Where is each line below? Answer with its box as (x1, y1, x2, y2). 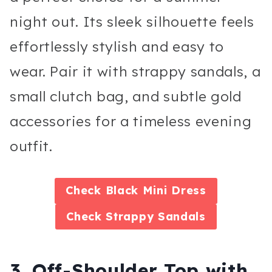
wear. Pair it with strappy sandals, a (10, 63, 261, 81)
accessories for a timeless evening (10, 112, 252, 131)
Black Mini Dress (105, 183, 206, 198)
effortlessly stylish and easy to (10, 38, 225, 56)
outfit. (10, 137, 53, 155)
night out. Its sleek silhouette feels (10, 13, 254, 31)
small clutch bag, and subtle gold (10, 87, 242, 106)
